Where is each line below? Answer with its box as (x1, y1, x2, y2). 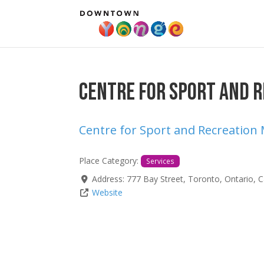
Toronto (187, 173, 220, 185)
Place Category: (79, 155, 141, 166)
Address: (91, 173, 127, 185)
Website (91, 187, 123, 199)
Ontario (224, 173, 253, 185)
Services (146, 156, 175, 166)
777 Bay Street (126, 173, 183, 185)
